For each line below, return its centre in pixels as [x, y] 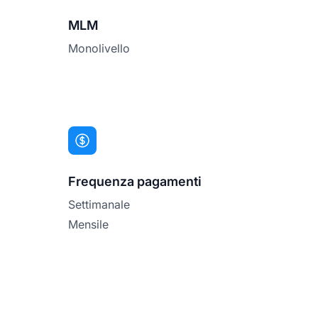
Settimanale [99, 204]
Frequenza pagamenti [135, 181]
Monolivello [99, 48]
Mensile [88, 224]
